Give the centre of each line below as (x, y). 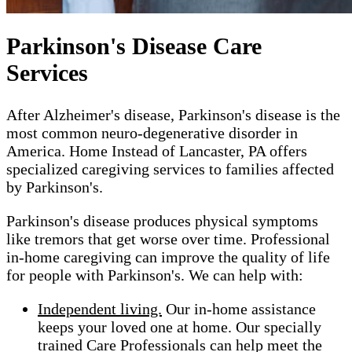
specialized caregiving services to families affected (170, 169)
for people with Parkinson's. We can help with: (155, 275)
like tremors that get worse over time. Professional (168, 238)
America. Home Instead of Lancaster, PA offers (157, 150)
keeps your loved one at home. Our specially (180, 326)
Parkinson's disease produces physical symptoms (162, 220)
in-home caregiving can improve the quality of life (168, 257)
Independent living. (100, 308)
